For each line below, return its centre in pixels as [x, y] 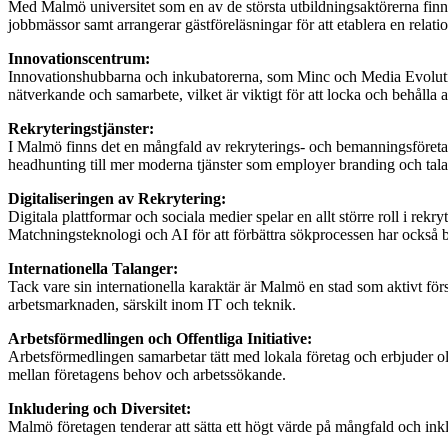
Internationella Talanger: [93, 269]
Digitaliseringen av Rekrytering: [117, 199]
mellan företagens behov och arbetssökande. [147, 375]
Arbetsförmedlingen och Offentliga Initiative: [160, 339]
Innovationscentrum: [79, 59]
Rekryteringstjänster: [81, 129]
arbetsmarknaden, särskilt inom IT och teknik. [152, 305]
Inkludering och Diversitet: [99, 409]
